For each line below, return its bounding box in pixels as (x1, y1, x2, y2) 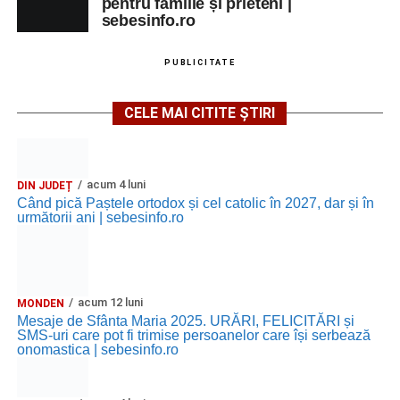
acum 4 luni (86, 177, 146, 191)
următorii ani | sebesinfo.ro (16, 209, 184, 225)
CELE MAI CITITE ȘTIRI (124, 104, 276, 121)
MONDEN (16, 296, 64, 310)
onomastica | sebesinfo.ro (16, 341, 179, 357)
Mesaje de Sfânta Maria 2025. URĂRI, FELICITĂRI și (16, 312, 354, 329)
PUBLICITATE (164, 57, 236, 67)
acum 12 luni (77, 295, 143, 309)
